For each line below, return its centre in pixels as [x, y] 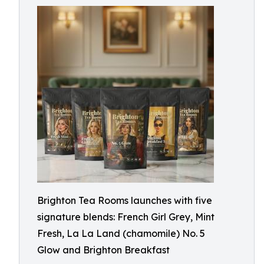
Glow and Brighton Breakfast [103, 250]
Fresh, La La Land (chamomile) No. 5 [121, 233]
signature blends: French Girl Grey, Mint [126, 217]
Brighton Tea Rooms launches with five [125, 200]
